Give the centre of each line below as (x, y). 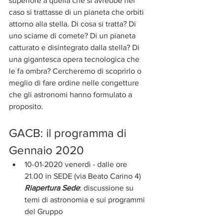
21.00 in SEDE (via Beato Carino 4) (83, 176)
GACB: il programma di (69, 133)
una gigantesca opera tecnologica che (75, 59)
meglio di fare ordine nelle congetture (75, 83)
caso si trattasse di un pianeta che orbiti (77, 12)
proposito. (26, 106)
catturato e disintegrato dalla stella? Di (75, 47)
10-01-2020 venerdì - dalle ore (77, 164)
